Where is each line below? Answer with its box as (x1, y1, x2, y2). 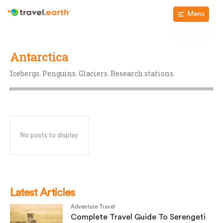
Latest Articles (10, 187, 75, 198)
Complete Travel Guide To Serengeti (71, 213, 206, 221)
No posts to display (20, 132, 78, 138)
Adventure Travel (71, 204, 115, 210)
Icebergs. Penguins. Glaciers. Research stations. (10, 69, 175, 78)
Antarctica (10, 49, 68, 65)
